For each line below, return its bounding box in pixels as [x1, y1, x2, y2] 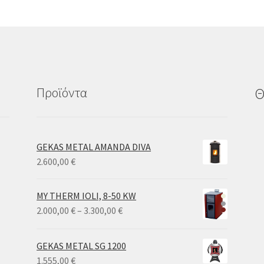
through [122, 248, 156, 260]
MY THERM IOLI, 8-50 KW [37, 190, 137, 202]
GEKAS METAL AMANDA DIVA [37, 141, 151, 153]
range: [122, 219, 148, 231]
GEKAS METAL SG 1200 [37, 240, 127, 252]
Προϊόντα [37, 84, 88, 101]
